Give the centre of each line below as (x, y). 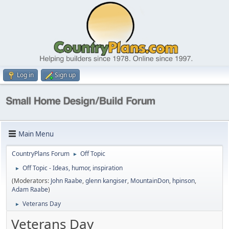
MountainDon (150, 181)
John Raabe (66, 181)
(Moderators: (31, 181)
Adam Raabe (30, 190)
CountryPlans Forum (41, 154)
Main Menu (36, 134)
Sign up (65, 75)
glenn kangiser (106, 181)
